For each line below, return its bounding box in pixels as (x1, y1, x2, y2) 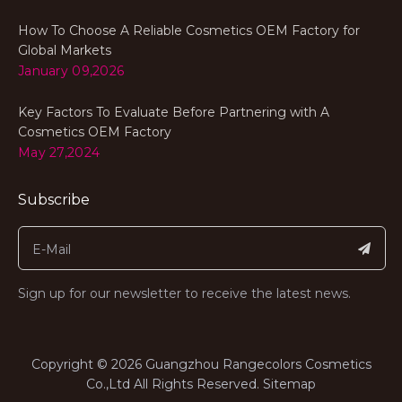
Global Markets (18, 42, 111, 58)
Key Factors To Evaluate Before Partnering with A (18, 104, 329, 120)
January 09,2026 (18, 63, 125, 79)
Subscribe (18, 191, 90, 208)
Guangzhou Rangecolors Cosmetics (141, 356, 371, 372)
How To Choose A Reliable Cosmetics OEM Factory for (18, 22, 360, 39)
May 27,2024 (18, 144, 100, 161)
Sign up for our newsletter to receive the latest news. (18, 285, 351, 301)
